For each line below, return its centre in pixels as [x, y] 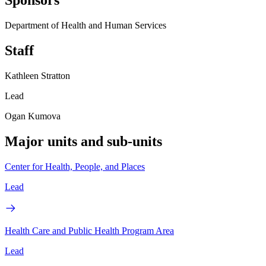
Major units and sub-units [83, 142]
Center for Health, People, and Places [75, 166]
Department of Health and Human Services [85, 26]
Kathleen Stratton [37, 76]
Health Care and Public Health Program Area [89, 230]
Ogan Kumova [33, 116]
